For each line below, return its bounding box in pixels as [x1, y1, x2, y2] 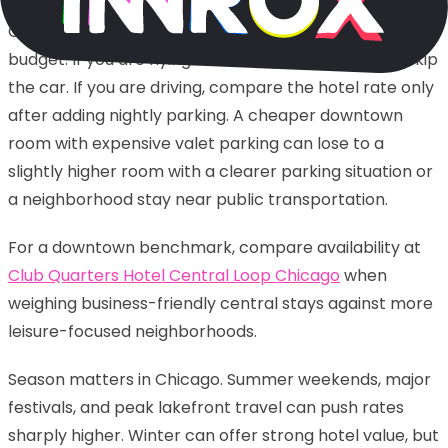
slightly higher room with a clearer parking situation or [8, 159, 433, 183]
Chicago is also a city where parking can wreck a [8, 19, 390, 43]
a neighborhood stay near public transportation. [8, 187, 388, 211]
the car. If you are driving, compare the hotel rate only [8, 75, 434, 99]
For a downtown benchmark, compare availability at [8, 235, 421, 259]
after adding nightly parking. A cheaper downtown [8, 103, 403, 127]
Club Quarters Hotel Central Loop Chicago [8, 263, 340, 287]
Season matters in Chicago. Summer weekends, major [8, 367, 431, 391]
